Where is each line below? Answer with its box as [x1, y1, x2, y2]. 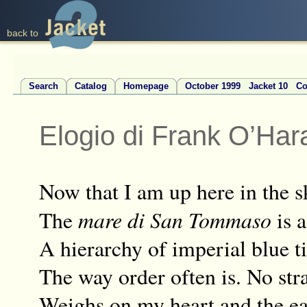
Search [29, 80, 59, 91]
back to [7, 27, 38, 38]
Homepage [123, 80, 169, 91]
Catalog [75, 80, 108, 91]
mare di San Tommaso [77, 205, 271, 235]
